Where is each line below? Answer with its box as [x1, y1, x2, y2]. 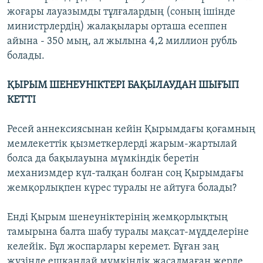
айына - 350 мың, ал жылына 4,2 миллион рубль [7, 36, 237, 48]
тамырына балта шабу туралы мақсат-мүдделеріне [7, 227, 249, 238]
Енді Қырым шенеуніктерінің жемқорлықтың [7, 212, 228, 224]
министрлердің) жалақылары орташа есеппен [7, 21, 227, 33]
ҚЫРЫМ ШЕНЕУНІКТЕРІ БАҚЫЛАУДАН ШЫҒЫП [7, 80, 239, 92]
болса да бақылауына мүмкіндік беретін [7, 153, 199, 165]
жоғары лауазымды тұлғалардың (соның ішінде [7, 6, 235, 18]
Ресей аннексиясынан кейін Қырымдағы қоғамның [7, 124, 255, 136]
